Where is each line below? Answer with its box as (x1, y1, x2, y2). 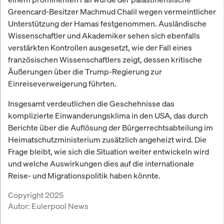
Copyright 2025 (8, 189, 63, 200)
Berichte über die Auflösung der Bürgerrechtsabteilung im (8, 121, 213, 133)
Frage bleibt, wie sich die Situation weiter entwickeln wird (8, 145, 209, 157)
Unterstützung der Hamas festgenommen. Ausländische (8, 17, 206, 29)
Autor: (8, 200, 31, 211)
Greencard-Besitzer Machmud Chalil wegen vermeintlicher (8, 5, 216, 17)
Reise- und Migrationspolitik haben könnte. (8, 169, 160, 181)
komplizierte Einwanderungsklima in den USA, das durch (8, 109, 208, 121)
